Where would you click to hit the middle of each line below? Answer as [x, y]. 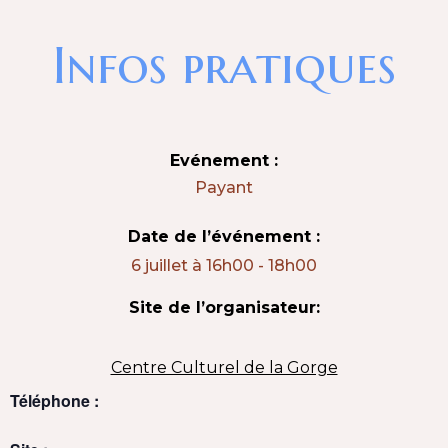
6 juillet [159, 266]
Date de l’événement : [224, 236]
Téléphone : [54, 400]
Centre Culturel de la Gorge [224, 367]
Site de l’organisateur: [224, 308]
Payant [224, 187]
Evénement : [224, 161]
